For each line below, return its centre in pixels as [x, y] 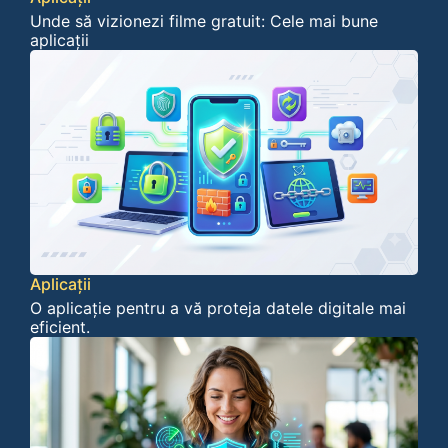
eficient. [59, 327]
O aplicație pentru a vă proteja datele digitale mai [217, 308]
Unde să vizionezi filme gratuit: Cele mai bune [203, 21]
